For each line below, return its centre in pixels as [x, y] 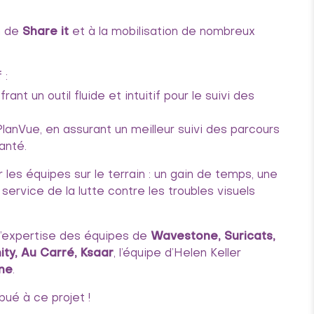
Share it [44, 32]
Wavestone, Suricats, [213, 237]
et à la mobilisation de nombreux [162, 32]
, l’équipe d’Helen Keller [177, 254]
